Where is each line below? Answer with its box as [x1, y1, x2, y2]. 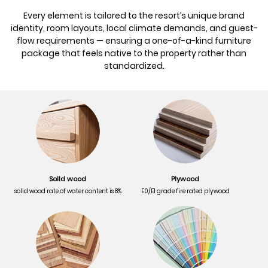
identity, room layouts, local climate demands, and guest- [10, 22, 258, 34]
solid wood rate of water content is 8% [14, 187, 121, 195]
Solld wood [49, 173, 87, 184]
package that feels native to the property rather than [22, 47, 246, 59]
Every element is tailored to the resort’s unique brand [23, 9, 245, 22]
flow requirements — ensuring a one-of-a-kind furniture [17, 34, 251, 47]
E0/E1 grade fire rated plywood [141, 187, 230, 195]
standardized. [103, 59, 165, 72]
